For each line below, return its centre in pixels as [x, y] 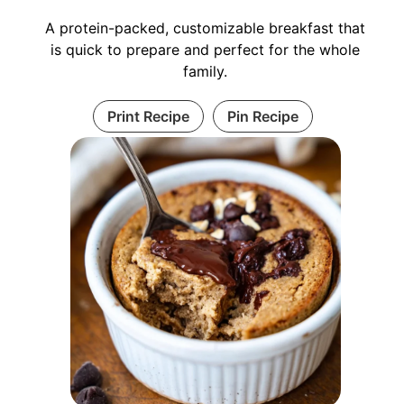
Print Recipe [148, 117]
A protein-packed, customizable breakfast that [205, 28]
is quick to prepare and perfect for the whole [205, 50]
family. [205, 72]
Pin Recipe [263, 117]
